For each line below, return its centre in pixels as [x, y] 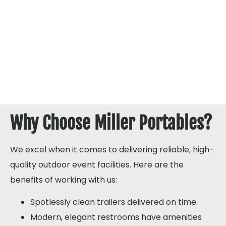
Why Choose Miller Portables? [111, 123]
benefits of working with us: [64, 180]
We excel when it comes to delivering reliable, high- [112, 149]
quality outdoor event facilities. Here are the [97, 164]
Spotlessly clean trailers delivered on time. [114, 202]
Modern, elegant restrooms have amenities [116, 217]
